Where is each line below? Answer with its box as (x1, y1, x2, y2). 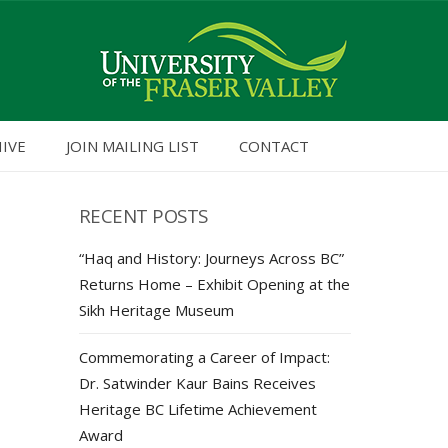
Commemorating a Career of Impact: (78, 347, 330, 367)
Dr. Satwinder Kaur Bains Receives (78, 373, 316, 393)
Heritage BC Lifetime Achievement (78, 399, 317, 419)
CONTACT (239, 136, 309, 156)
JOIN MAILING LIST (66, 136, 199, 156)
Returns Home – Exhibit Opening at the (78, 274, 350, 294)
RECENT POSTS (78, 203, 208, 228)
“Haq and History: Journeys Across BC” (78, 248, 344, 268)
